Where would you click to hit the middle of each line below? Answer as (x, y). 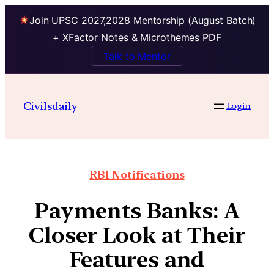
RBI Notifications (137, 175)
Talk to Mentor (137, 56)
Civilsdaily (50, 106)
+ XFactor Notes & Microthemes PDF (137, 38)
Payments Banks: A (137, 211)
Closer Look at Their (137, 235)
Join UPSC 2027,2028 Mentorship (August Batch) (143, 20)
